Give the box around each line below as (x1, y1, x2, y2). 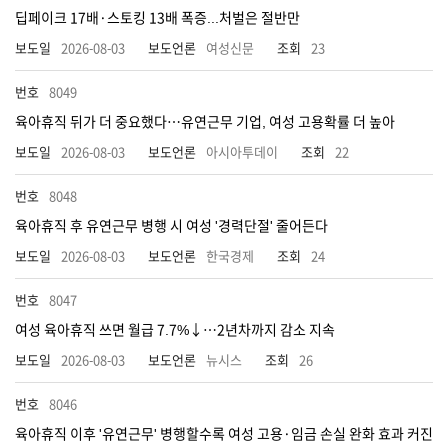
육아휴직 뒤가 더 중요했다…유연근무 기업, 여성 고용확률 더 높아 (15, 115, 395, 129)
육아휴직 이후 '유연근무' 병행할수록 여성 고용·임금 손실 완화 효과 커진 (15, 427, 433, 441)
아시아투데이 (206, 146, 278, 159)
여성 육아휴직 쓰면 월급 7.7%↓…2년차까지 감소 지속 (15, 323, 335, 337)
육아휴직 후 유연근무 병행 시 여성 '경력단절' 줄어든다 (15, 219, 328, 233)
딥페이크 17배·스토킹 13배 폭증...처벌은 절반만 (15, 11, 300, 25)
